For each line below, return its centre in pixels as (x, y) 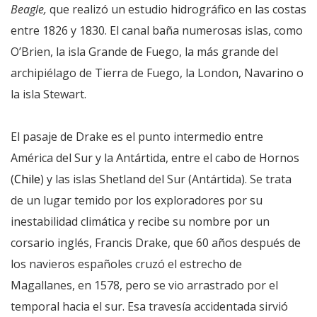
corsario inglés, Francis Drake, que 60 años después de (156, 242)
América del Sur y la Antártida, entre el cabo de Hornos (155, 157)
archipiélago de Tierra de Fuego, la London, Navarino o (157, 73)
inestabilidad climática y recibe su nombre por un (140, 221)
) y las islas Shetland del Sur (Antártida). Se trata (166, 179)
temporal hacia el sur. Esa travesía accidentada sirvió (149, 306)
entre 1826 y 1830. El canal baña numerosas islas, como (157, 30)
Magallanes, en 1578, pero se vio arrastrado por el (144, 285)
